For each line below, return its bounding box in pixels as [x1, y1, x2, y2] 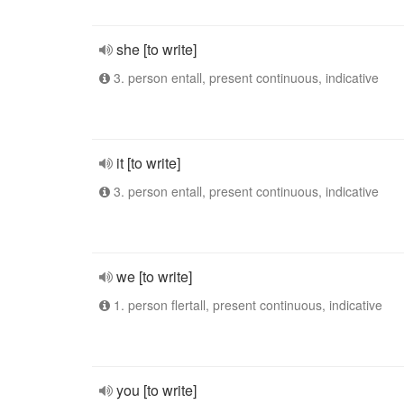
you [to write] [116, 380, 197, 400]
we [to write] [116, 266, 192, 287]
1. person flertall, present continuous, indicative [110, 296, 382, 314]
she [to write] [116, 39, 197, 60]
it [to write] [116, 152, 180, 173]
